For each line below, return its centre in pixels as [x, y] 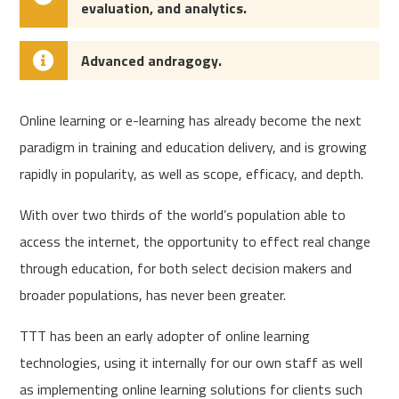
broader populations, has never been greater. [153, 295]
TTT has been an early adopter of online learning [165, 336]
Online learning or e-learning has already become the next [191, 120]
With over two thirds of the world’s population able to [183, 215]
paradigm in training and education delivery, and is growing [194, 147]
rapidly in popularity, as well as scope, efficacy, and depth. [192, 174]
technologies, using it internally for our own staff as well [191, 362]
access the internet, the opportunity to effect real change [195, 241]
